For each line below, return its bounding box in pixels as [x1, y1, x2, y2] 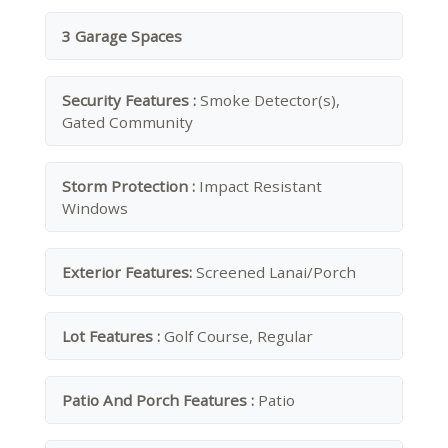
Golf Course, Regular [164, 326, 313, 346]
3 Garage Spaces [62, 26, 182, 46]
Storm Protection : [62, 176, 199, 196]
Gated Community [62, 112, 193, 132]
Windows [62, 198, 128, 218]
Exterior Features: [62, 262, 196, 282]
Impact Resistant [199, 176, 322, 196]
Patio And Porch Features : [62, 390, 258, 410]
